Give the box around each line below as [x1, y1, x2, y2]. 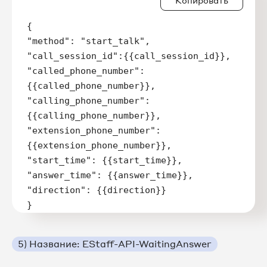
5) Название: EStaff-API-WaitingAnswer [18, 237, 212, 250]
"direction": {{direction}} [27, 184, 166, 195]
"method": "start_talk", [27, 35, 150, 46]
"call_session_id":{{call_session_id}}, [27, 50, 231, 61]
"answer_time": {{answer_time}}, [27, 169, 193, 181]
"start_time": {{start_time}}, [27, 154, 182, 166]
